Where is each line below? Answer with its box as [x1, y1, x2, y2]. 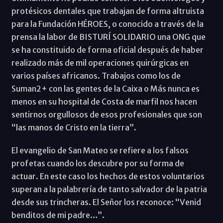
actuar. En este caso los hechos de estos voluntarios [11, 171, 205, 181]
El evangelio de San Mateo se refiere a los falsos [11, 145, 189, 155]
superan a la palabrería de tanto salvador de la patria [11, 184, 207, 194]
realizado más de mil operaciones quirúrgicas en [11, 57, 189, 68]
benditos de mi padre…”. [11, 210, 105, 220]
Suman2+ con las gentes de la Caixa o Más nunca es [11, 83, 200, 94]
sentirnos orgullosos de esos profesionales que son [11, 109, 202, 119]
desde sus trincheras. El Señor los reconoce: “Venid [11, 197, 201, 207]
